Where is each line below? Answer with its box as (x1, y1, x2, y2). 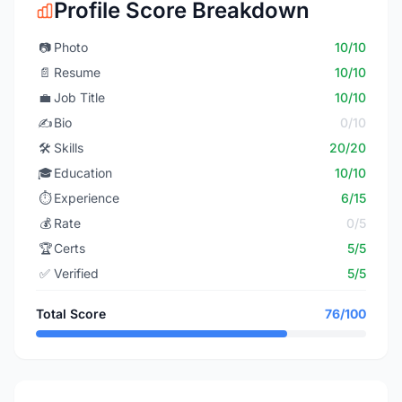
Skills (54, 140, 83, 155)
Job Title (54, 90, 105, 105)
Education (54, 165, 112, 180)
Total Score (36, 306, 106, 321)
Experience (54, 190, 119, 205)
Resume (54, 65, 100, 80)
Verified (54, 266, 99, 281)
